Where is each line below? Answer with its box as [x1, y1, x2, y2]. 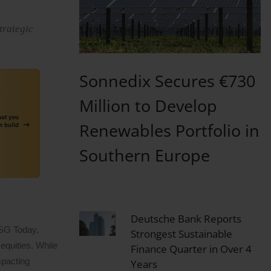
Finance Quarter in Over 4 [130, 242, 252, 256]
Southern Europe [79, 143, 210, 166]
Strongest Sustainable [130, 227, 232, 241]
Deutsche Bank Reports [130, 212, 241, 226]
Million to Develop [79, 94, 217, 117]
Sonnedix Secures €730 [79, 69, 255, 92]
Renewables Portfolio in [79, 119, 260, 142]
